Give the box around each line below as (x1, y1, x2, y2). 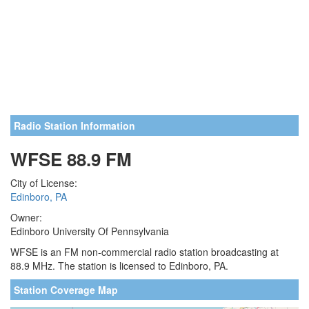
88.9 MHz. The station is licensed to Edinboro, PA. (10, 259, 228, 272)
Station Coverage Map (14, 283, 118, 297)
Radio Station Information (14, 119, 135, 132)
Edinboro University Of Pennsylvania (10, 224, 169, 238)
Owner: (10, 210, 42, 224)
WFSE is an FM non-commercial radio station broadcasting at (10, 245, 279, 259)
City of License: (10, 176, 77, 190)
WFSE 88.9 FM (10, 146, 132, 172)
